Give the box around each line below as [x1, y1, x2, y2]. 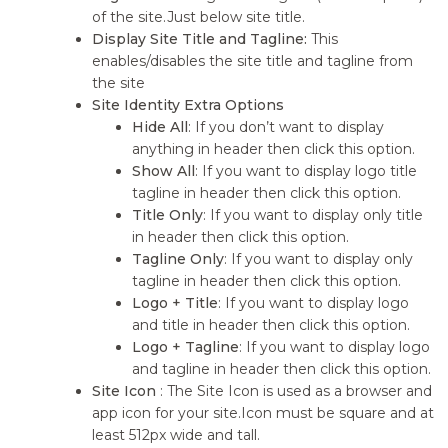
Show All [132, 162, 196, 180]
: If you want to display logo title [195, 162, 418, 180]
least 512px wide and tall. [92, 426, 261, 444]
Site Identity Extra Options [92, 96, 285, 114]
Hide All [132, 118, 189, 136]
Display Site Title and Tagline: [92, 30, 308, 48]
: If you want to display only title [203, 206, 424, 224]
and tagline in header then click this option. [132, 360, 432, 378]
